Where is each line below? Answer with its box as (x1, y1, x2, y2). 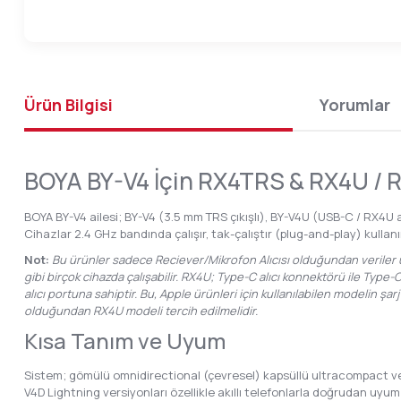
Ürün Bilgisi (24, 93, 113, 115)
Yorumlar (320, 93, 390, 115)
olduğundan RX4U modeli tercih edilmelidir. (24, 303, 258, 319)
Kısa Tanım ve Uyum (24, 326, 226, 355)
